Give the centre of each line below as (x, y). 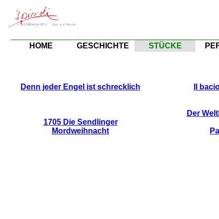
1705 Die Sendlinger (80, 122)
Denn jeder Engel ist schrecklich (80, 87)
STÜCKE (165, 45)
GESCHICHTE (103, 45)
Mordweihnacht (80, 131)
